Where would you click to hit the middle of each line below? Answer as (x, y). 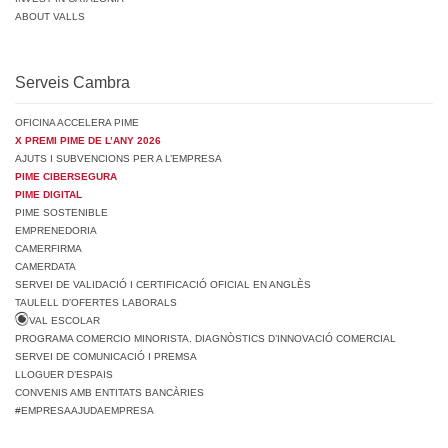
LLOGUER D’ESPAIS (64, 375)
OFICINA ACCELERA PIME (77, 123)
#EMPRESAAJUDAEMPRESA (84, 411)
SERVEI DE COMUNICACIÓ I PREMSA (106, 357)
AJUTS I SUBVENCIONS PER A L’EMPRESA (118, 159)
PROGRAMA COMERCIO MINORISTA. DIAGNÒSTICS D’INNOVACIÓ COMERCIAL (205, 339)
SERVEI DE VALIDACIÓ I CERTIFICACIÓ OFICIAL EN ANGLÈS (163, 285)
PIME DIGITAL (48, 195)
